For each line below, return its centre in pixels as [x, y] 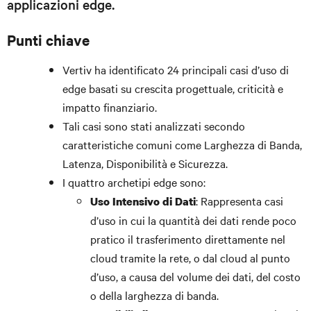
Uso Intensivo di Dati [143, 201]
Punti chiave [48, 40]
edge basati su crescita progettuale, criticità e [173, 88]
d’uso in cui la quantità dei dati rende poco [193, 220]
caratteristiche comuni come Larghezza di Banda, [182, 144]
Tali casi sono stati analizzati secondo [154, 126]
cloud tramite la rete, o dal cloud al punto [190, 258]
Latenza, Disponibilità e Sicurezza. [145, 163]
